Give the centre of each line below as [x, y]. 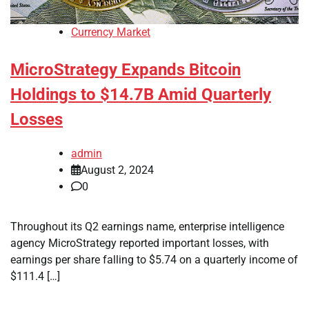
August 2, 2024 [117, 170]
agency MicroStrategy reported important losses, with [140, 243]
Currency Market [111, 32]
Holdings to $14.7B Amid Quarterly [141, 95]
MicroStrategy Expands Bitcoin [126, 70]
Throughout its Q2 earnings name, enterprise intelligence [147, 227]
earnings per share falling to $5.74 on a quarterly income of [154, 260]
